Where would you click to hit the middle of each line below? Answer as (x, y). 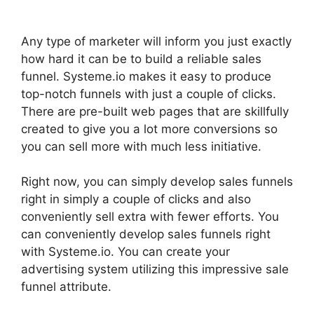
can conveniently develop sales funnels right (146, 234)
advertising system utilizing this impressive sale (155, 269)
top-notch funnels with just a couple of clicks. (149, 94)
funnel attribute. (66, 287)
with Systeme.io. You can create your (125, 252)
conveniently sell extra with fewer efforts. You (150, 217)
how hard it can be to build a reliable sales (141, 59)
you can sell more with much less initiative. (141, 146)
